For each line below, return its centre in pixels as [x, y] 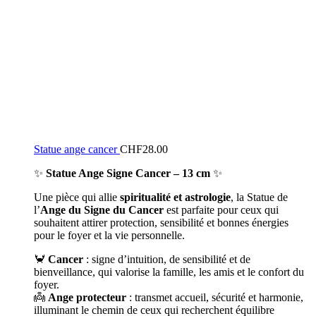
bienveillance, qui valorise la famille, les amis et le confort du [169, 272]
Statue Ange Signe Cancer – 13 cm [128, 173]
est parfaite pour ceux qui [221, 210]
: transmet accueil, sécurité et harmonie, [215, 297]
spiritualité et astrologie [175, 197]
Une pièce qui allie [77, 197]
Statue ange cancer [77, 149]
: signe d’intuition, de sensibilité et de [167, 259]
